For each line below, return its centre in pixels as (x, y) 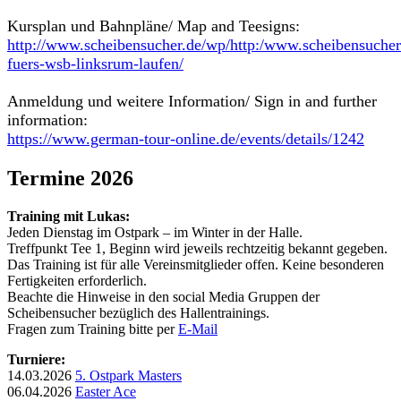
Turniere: (36, 359)
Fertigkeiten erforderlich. (77, 280)
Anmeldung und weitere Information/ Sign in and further (192, 101)
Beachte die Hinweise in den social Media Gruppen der (163, 296)
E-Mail (198, 328)
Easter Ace (106, 391)
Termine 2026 (70, 178)
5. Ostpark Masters (128, 375)
